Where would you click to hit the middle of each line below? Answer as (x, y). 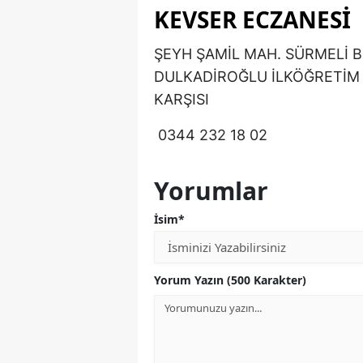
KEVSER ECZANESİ (252, 20)
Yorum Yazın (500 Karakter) (230, 280)
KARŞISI (181, 100)
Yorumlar (211, 191)
